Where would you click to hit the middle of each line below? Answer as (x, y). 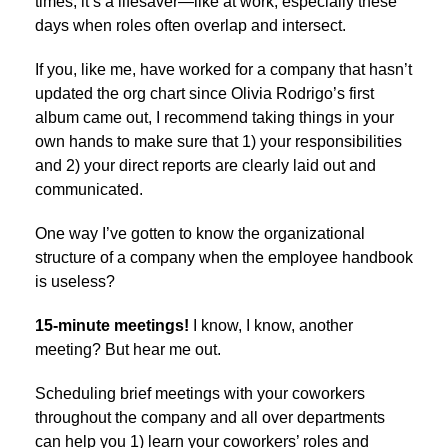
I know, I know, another (271, 326)
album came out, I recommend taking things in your (214, 118)
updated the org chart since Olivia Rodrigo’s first (204, 94)
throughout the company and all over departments (210, 418)
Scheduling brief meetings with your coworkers (200, 394)
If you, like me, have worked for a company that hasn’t (223, 70)
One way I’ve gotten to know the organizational (200, 234)
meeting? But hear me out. (128, 350)
